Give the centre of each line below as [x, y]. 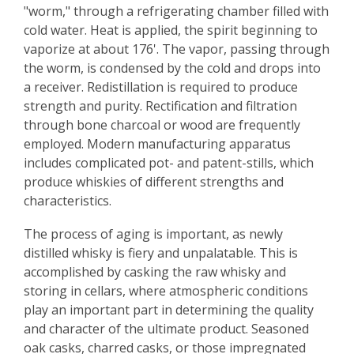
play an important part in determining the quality [169, 310]
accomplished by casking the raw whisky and [155, 272]
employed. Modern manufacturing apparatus [157, 144]
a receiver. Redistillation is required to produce [161, 87]
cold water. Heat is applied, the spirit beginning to [171, 30]
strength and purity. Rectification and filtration [160, 106]
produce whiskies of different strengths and [154, 182]
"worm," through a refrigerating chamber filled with [176, 11]
